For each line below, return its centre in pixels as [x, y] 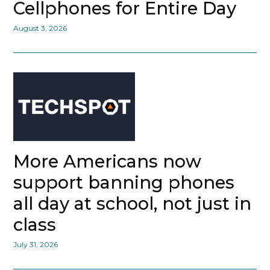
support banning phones [124, 182]
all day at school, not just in [133, 203]
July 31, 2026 [36, 244]
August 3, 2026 [40, 28]
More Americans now [108, 161]
